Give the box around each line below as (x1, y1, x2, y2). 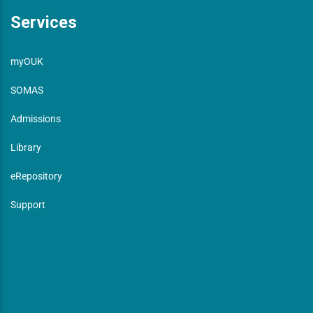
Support (10, 198, 45, 210)
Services (10, 12, 77, 32)
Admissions (10, 112, 61, 124)
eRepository (10, 170, 62, 182)
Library (10, 141, 41, 153)
